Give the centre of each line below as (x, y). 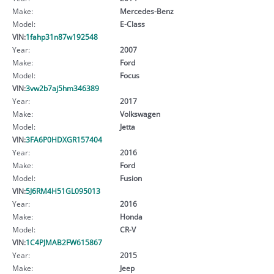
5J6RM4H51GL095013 (63, 191)
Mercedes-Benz (146, 11)
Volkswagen (140, 113)
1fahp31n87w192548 (62, 36)
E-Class (132, 24)
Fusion (131, 178)
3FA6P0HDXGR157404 (64, 139)
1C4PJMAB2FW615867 (64, 242)
